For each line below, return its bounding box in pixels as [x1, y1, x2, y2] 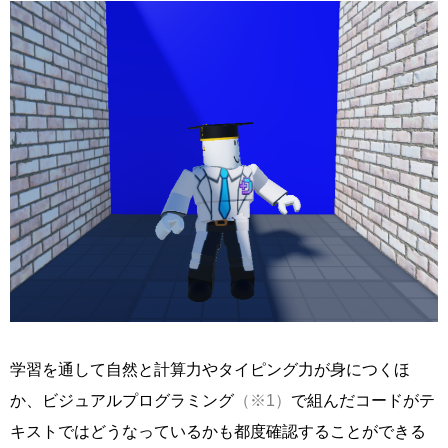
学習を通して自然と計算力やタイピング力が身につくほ [10, 360, 410, 378]
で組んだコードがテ [291, 391, 435, 409]
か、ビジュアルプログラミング [10, 391, 234, 409]
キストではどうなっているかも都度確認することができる [10, 422, 426, 440]
